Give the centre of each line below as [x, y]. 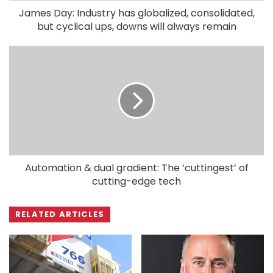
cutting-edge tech [136, 182]
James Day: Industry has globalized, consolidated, [136, 13]
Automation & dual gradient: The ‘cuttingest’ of [136, 168]
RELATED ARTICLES [60, 214]
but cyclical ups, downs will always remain [136, 27]
